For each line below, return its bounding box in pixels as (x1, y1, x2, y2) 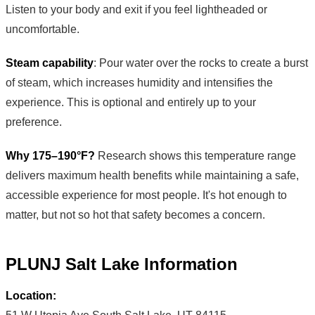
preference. (6, 116, 62, 129)
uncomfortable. (6, 23, 79, 36)
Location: (6, 290, 56, 302)
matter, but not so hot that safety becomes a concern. (6, 209, 265, 221)
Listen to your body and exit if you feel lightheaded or (6, 4, 267, 16)
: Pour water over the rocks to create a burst (94, 57, 308, 70)
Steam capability (6, 57, 94, 70)
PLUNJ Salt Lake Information (6, 255, 238, 274)
